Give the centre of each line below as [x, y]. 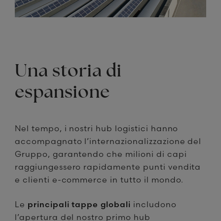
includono [153, 204]
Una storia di [68, 72]
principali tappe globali [79, 204]
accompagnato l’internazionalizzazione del [108, 141]
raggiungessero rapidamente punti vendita [108, 167]
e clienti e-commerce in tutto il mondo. [99, 180]
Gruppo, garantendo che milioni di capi [101, 154]
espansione [62, 93]
